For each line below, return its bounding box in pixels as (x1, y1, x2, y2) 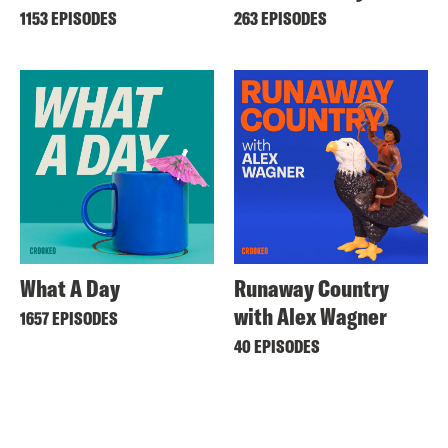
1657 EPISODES (20, 306, 118, 330)
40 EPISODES (234, 334, 320, 358)
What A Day (20, 272, 120, 303)
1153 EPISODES (20, 6, 117, 30)
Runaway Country (234, 272, 389, 303)
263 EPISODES (234, 6, 327, 30)
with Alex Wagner (234, 300, 387, 331)
